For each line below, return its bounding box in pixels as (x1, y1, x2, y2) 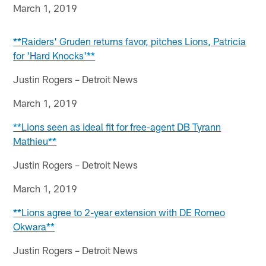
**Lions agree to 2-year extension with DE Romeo (13, 205, 226, 218)
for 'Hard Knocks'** (13, 49, 96, 61)
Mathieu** (13, 134, 57, 147)
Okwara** (13, 220, 55, 232)
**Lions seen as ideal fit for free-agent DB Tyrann (13, 120, 221, 132)
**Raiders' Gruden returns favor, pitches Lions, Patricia (13, 34, 246, 47)
